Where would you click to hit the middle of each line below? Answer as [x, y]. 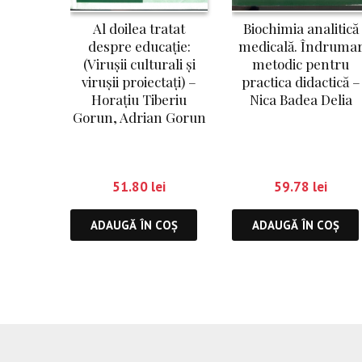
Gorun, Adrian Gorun [139, 117]
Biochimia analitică [301, 28]
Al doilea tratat [139, 28]
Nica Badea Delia [301, 99]
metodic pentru [301, 63]
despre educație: [139, 46]
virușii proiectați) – [139, 81]
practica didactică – [301, 81]
